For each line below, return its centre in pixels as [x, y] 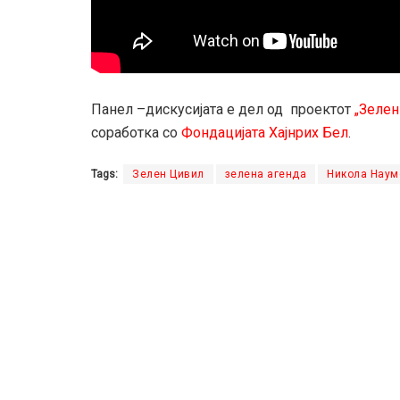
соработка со [136, 133]
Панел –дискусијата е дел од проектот [223, 110]
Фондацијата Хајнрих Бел [265, 133]
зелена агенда [265, 175]
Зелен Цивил [168, 175]
